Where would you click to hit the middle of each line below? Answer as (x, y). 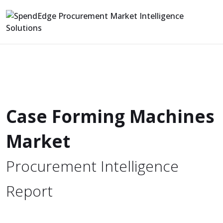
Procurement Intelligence (92, 166)
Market (38, 141)
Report (29, 191)
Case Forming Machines (110, 116)
